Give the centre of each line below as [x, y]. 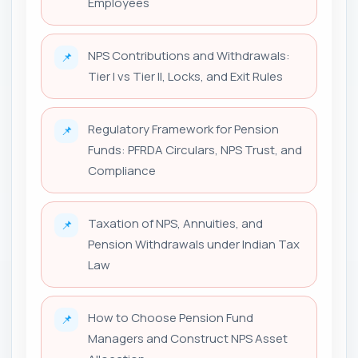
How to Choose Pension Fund [171, 317]
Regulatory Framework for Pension [183, 129]
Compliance [122, 170]
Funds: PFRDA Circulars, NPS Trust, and [195, 149]
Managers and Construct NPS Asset [188, 338]
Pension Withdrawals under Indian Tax [194, 244]
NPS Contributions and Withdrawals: [189, 55]
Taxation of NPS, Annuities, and [175, 223]
